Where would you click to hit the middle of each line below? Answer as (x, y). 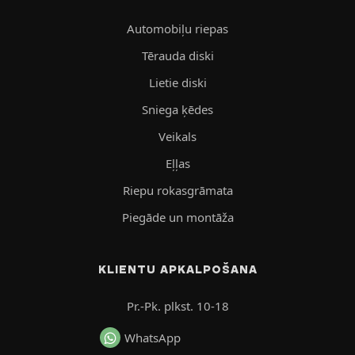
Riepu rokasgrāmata (177, 191)
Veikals (177, 137)
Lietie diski (177, 83)
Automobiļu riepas (177, 29)
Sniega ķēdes (177, 110)
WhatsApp (152, 338)
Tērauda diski (177, 56)
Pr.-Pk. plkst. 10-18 (177, 306)
